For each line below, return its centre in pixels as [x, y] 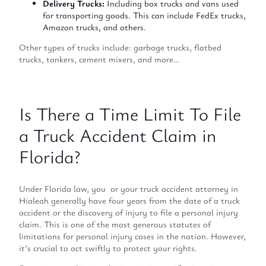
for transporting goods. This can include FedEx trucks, [144, 15]
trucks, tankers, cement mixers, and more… [99, 59]
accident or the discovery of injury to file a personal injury [129, 212]
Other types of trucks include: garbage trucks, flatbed [120, 47]
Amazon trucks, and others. [94, 27]
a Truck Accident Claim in [118, 135]
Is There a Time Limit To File [130, 114]
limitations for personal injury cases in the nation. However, [132, 236]
